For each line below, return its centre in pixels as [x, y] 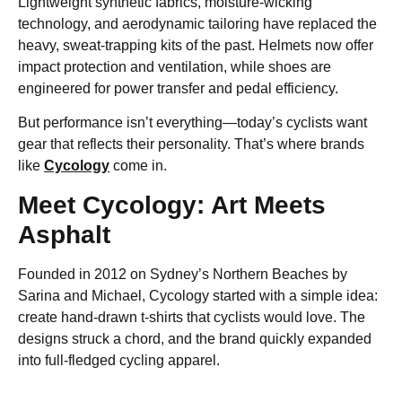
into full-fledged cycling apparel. [119, 360]
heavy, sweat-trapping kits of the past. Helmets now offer [196, 45]
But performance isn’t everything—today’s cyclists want [192, 123]
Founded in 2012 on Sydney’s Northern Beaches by [183, 274]
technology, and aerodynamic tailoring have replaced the [197, 23]
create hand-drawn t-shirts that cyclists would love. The [192, 317]
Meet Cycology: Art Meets [172, 205]
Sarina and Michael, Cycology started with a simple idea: [198, 295]
